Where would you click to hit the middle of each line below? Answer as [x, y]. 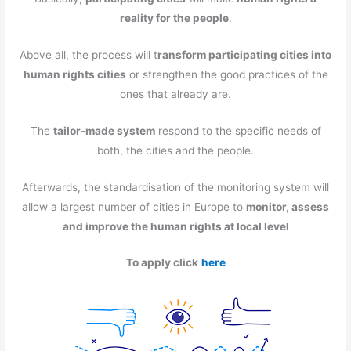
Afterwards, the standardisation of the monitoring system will [175, 187]
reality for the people [174, 18]
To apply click [162, 263]
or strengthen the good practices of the [227, 74]
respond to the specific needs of [238, 130]
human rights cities [74, 74]
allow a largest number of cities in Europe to [134, 206]
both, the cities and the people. [175, 150]
